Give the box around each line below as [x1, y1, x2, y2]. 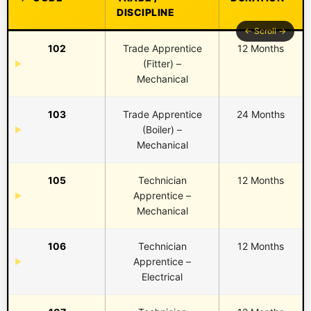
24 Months [237, 108, 285, 121]
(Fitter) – [143, 58, 181, 70]
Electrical [142, 271, 183, 283]
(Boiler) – [142, 124, 182, 136]
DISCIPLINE [117, 6, 174, 19]
